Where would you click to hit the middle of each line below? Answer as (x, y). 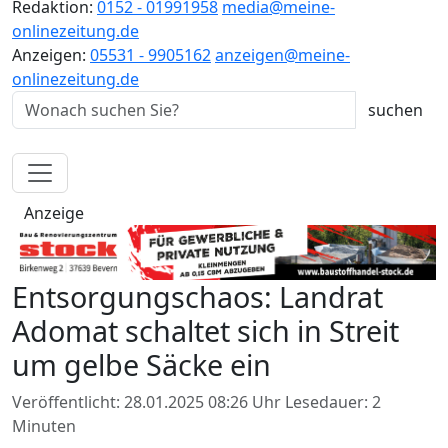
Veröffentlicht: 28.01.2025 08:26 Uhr (148, 401)
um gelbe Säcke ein (141, 364)
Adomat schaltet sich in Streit (205, 330)
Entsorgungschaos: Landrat (197, 296)
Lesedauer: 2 (333, 401)
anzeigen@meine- (282, 54)
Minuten (44, 425)
